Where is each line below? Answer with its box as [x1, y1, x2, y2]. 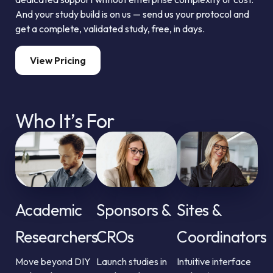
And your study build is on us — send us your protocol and [15, 8, 249, 20]
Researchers [15, 226, 98, 247]
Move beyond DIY [15, 255, 91, 268]
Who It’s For [15, 108, 115, 133]
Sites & [177, 199, 221, 220]
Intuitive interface [177, 255, 252, 268]
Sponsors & [96, 199, 171, 220]
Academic [15, 199, 82, 220]
